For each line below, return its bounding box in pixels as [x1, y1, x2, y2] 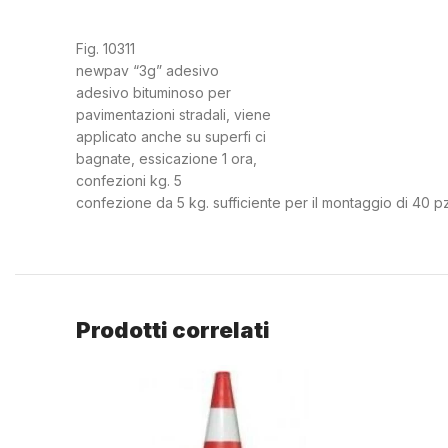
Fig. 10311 [76, 39, 135, 57]
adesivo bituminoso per [76, 83, 231, 101]
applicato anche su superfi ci [76, 127, 266, 145]
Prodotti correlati [76, 316, 270, 343]
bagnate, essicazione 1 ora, [76, 149, 257, 167]
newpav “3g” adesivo [76, 61, 219, 79]
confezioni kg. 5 [76, 171, 182, 189]
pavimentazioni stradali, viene [76, 105, 271, 123]
